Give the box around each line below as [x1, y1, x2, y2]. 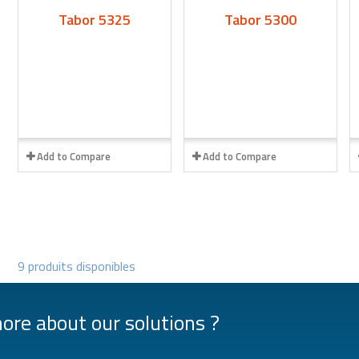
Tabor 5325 [58, 8, 131, 30]
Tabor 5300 [224, 8, 296, 30]
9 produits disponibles [18, 256, 136, 276]
